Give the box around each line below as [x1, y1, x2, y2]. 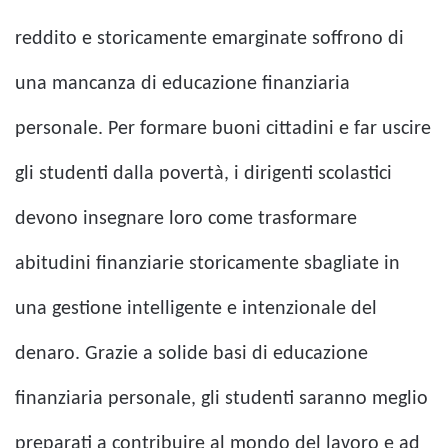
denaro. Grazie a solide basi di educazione [15, 343, 368, 364]
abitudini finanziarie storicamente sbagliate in [15, 253, 400, 274]
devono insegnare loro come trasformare [15, 208, 357, 229]
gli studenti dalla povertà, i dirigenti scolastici [15, 163, 392, 184]
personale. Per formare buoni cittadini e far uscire [15, 118, 431, 139]
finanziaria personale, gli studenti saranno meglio [15, 388, 428, 409]
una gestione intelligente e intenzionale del [15, 298, 377, 319]
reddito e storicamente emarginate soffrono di [15, 28, 404, 49]
